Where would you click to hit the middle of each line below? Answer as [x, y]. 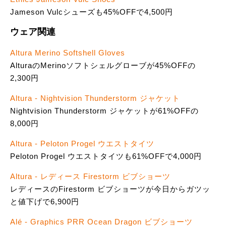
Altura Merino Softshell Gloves [68, 52]
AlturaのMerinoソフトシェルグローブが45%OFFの [103, 65]
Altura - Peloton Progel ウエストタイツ [82, 143]
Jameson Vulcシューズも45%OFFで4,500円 [92, 12]
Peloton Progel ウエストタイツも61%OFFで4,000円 [106, 156]
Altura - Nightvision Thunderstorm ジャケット [95, 98]
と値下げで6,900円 [45, 201]
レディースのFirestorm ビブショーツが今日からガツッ [110, 189]
